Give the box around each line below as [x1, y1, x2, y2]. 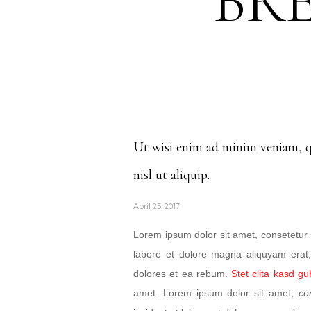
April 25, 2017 [133, 201, 180, 211]
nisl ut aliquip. [133, 167, 210, 183]
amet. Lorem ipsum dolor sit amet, [133, 287, 299, 299]
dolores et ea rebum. [133, 268, 231, 279]
